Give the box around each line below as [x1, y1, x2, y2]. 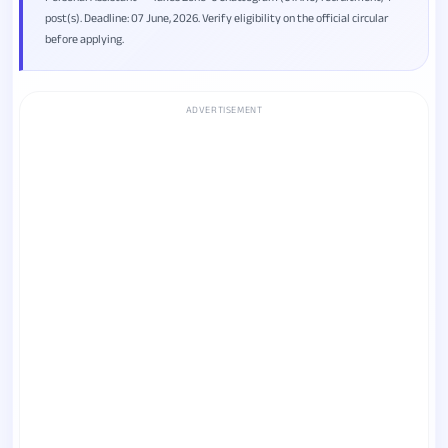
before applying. [45, 28, 124, 50]
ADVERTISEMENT [185, 101, 263, 119]
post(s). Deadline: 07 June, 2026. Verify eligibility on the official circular [45, 7, 388, 29]
